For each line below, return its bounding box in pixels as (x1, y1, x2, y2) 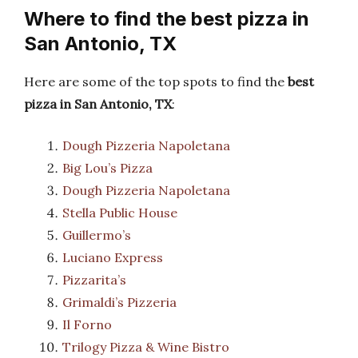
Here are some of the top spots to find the (24, 74, 288, 89)
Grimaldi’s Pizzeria (62, 294, 177, 310)
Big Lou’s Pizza (62, 160, 153, 176)
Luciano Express (62, 249, 163, 265)
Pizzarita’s (62, 272, 126, 288)
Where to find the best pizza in (24, 7, 309, 30)
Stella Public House (62, 205, 177, 221)
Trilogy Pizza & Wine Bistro (62, 339, 229, 355)
